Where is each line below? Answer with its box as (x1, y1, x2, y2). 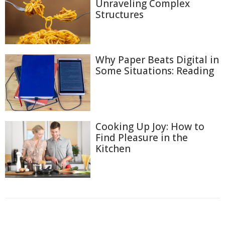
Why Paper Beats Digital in (95, 53, 219, 66)
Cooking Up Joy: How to (95, 120, 204, 133)
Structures (95, 8, 144, 22)
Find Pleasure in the (95, 131, 188, 144)
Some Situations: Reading (95, 64, 214, 77)
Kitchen (95, 142, 131, 155)
